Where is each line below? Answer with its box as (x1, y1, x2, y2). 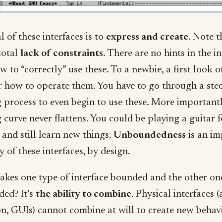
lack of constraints (20, 48, 103, 58)
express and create (106, 32, 188, 42)
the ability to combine (36, 189, 131, 199)
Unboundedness (113, 130, 186, 140)
